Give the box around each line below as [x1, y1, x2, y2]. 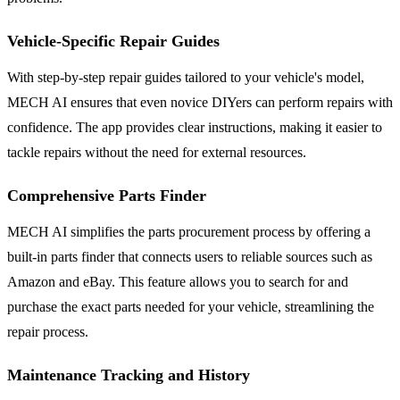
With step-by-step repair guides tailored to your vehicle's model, [7, 69, 364, 85]
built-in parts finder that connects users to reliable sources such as [7, 248, 372, 264]
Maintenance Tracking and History [7, 365, 250, 384]
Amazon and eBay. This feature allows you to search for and [7, 273, 348, 289]
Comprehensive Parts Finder [7, 186, 206, 204]
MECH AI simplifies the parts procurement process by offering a [7, 223, 371, 239]
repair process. [7, 323, 88, 339]
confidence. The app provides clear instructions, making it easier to [7, 119, 382, 135]
